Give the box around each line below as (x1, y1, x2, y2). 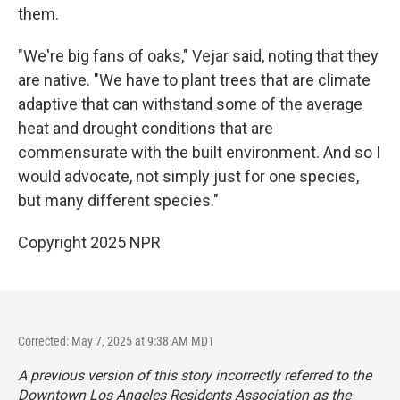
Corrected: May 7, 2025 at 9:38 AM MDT (18, 334, 214, 348)
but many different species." (18, 191, 219, 210)
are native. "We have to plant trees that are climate (18, 71, 371, 89)
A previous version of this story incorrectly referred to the (18, 367, 371, 384)
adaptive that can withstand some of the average (18, 95, 362, 113)
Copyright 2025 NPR (18, 233, 161, 252)
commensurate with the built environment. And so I (18, 143, 380, 162)
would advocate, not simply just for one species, (18, 167, 359, 186)
